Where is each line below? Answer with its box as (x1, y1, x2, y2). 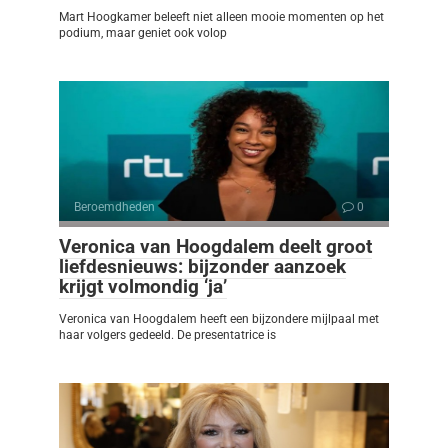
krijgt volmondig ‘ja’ (59, 275, 227, 299)
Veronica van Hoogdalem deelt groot (59, 235, 372, 259)
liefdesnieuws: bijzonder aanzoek (59, 255, 346, 279)
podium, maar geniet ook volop (59, 26, 227, 41)
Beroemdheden (74, 200, 155, 215)
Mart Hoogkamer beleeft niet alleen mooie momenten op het (59, 10, 384, 25)
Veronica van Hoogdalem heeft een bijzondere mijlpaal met (59, 312, 379, 327)
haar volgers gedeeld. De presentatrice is (59, 328, 276, 343)
